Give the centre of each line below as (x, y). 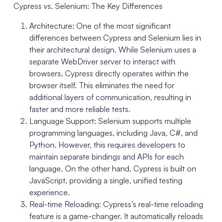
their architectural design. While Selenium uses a (112, 49)
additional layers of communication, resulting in (110, 97)
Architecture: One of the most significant (100, 26)
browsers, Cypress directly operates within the (109, 73)
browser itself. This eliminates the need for (102, 85)
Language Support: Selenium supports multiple (110, 121)
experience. (49, 192)
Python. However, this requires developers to (107, 144)
